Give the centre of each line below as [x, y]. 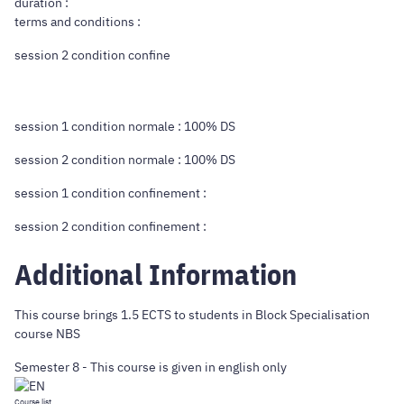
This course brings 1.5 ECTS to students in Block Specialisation [192, 314]
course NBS [47, 333]
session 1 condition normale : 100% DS [125, 127]
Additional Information [156, 274]
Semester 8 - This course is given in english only [152, 367]
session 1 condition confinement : [110, 193]
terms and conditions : [78, 22]
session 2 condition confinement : [110, 227]
